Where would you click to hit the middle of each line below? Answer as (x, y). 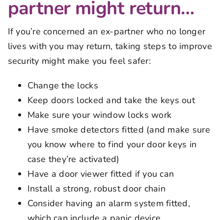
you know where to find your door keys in (112, 144)
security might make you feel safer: (79, 61)
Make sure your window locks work (99, 115)
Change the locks (63, 85)
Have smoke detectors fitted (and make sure (119, 129)
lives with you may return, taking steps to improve (110, 46)
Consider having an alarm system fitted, (109, 203)
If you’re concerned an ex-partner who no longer (107, 31)
